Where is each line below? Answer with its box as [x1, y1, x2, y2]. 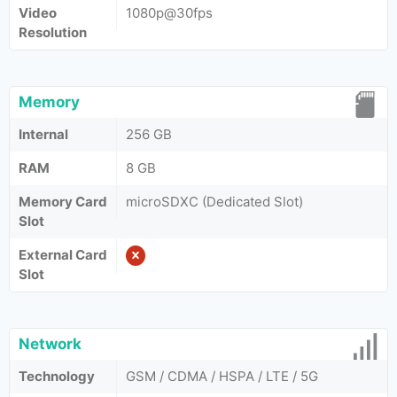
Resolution [19, 24, 87, 41]
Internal [19, 126, 68, 143]
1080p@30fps [126, 4, 213, 21]
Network [19, 335, 82, 353]
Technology [19, 368, 95, 385]
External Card [19, 246, 107, 263]
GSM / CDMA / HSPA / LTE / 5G [126, 368, 318, 385]
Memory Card [19, 193, 107, 210]
